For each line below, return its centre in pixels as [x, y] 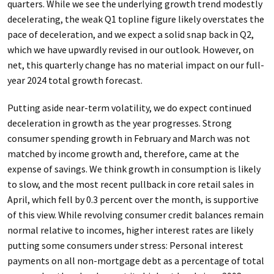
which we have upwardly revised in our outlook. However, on [130, 50]
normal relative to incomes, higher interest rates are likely [130, 230]
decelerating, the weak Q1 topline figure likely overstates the [135, 19]
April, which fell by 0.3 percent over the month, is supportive [133, 199]
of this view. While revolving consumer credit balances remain [135, 215]
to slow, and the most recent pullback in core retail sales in [130, 184]
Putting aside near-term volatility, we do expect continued [129, 108]
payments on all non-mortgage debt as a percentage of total [135, 261]
